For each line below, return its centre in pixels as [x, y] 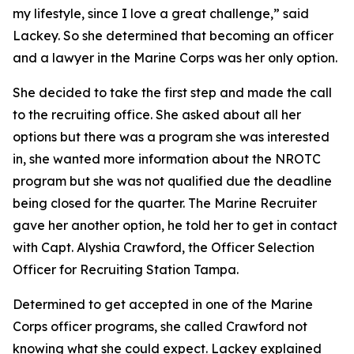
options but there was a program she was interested [171, 137]
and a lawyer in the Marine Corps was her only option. [175, 58]
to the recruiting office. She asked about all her [157, 115]
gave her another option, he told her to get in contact [175, 225]
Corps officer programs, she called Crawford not [160, 326]
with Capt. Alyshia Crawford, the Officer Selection [164, 247]
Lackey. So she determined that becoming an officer [173, 36]
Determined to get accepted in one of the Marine [163, 304]
